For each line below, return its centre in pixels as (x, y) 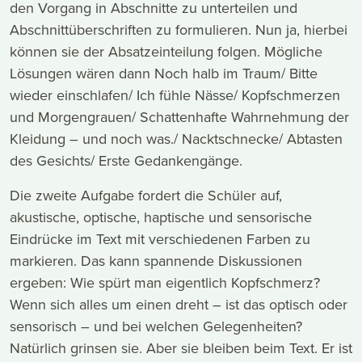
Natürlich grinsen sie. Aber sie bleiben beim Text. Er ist (181, 348)
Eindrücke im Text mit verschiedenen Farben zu (160, 239)
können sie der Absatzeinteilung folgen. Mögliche (166, 52)
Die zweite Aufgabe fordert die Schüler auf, (146, 196)
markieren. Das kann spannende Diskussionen (156, 261)
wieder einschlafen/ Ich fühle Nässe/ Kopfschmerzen (175, 95)
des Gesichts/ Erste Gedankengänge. (126, 161)
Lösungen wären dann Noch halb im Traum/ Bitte (164, 74)
